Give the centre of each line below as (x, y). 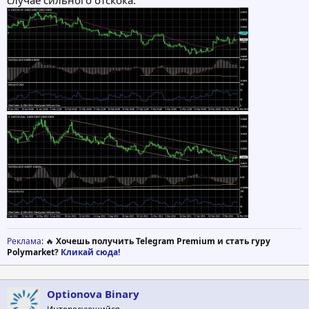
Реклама (24, 241)
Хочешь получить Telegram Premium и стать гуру (163, 241)
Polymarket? (34, 252)
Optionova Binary (93, 293)
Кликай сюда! (90, 252)
